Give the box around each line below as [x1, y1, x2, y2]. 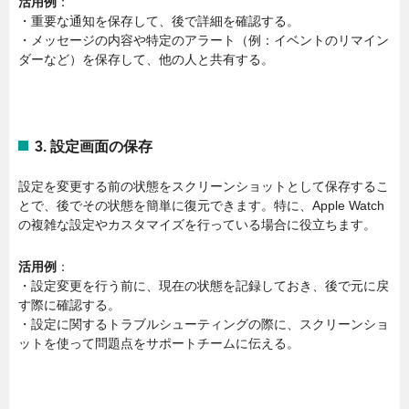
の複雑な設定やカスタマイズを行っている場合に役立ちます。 [18, 217, 376, 233]
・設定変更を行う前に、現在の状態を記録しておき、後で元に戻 [18, 278, 389, 293]
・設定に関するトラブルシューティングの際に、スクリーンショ [18, 316, 389, 331]
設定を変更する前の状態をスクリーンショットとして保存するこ [18, 179, 389, 194]
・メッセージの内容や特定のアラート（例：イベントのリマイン [18, 32, 389, 47]
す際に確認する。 [18, 297, 121, 312]
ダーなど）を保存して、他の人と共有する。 [18, 51, 274, 67]
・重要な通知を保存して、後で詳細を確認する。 [18, 13, 299, 28]
